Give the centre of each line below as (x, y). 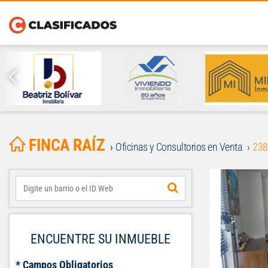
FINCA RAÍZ (67, 145)
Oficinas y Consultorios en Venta (179, 147)
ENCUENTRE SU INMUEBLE (100, 239)
